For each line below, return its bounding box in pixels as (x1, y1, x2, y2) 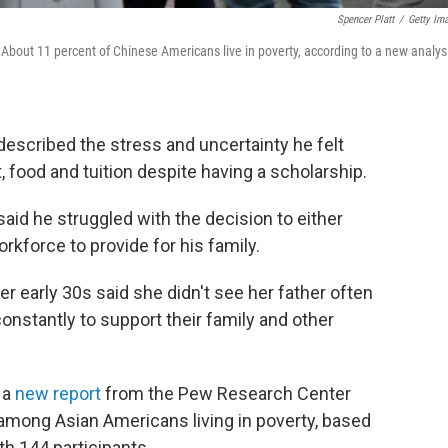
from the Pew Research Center (105, 383, 351, 404)
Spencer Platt (337, 13, 394, 26)
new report (11, 383, 101, 404)
